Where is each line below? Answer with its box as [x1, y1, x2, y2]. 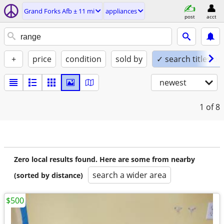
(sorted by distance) [14, 170, 83, 180]
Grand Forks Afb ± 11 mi [24, 6, 94, 15]
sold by [115, 53, 142, 64]
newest [159, 77, 186, 88]
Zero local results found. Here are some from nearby [14, 154, 195, 164]
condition [65, 53, 101, 64]
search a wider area [92, 169, 166, 180]
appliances [105, 6, 137, 15]
